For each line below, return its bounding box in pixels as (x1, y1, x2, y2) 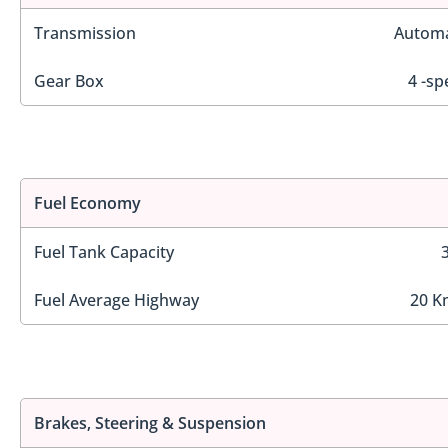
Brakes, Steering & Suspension (34, 411, 266, 434)
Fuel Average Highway (34, 289, 199, 312)
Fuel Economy (34, 192, 141, 215)
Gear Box (34, 69, 104, 92)
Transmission (34, 21, 136, 44)
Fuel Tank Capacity (34, 241, 174, 264)
